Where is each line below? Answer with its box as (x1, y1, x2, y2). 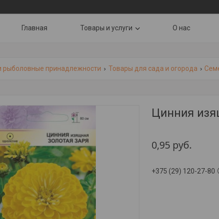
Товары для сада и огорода (108, 65, 197, 72)
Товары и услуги (80, 24, 132, 32)
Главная (22, 24, 47, 32)
